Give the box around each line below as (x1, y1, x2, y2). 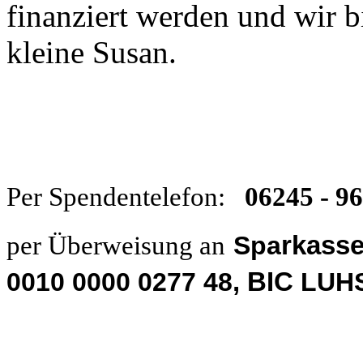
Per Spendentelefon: (6, 182, 245, 211)
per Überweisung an (6, 231, 225, 260)
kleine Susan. (6, 35, 177, 70)
